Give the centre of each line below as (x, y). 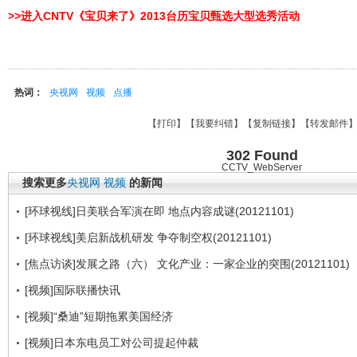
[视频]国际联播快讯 (73, 290)
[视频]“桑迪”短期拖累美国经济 (99, 316)
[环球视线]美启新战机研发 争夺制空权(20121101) (148, 237)
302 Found (262, 155)
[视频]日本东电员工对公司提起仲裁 (112, 343)
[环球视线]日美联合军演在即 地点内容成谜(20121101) (159, 211)
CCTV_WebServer (262, 167)
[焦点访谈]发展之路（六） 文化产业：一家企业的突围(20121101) (187, 264)
